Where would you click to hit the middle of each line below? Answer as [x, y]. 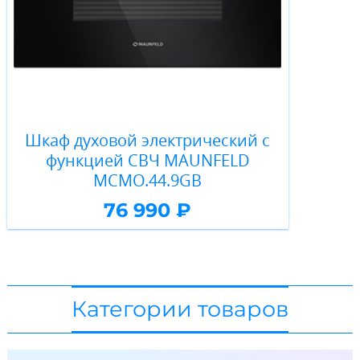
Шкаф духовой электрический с [148, 141]
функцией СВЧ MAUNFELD [147, 161]
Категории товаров [180, 309]
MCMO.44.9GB [148, 181]
